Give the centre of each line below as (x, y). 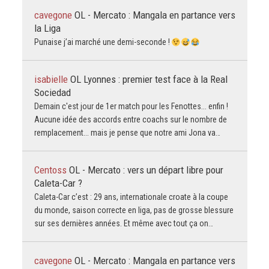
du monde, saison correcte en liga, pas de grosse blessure (134, 210)
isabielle (52, 80)
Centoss (51, 170)
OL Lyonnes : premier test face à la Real (149, 80)
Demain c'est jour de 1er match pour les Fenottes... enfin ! (131, 107)
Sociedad (52, 93)
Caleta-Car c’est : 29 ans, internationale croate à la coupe (131, 197)
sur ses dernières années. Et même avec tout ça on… (123, 224)
